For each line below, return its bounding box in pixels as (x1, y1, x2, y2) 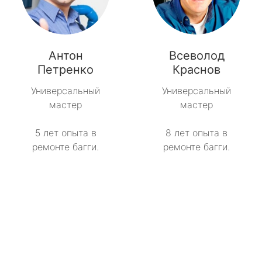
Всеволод (168, 49, 225, 63)
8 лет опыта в (166, 127, 227, 139)
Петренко (37, 63, 94, 77)
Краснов (173, 63, 220, 77)
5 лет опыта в (35, 127, 96, 139)
